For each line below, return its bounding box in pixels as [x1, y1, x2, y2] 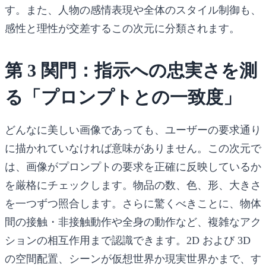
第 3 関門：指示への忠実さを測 [5, 60, 257, 80]
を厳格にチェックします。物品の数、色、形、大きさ [5, 179, 261, 191]
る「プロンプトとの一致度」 [5, 87, 241, 107]
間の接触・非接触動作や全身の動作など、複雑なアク [5, 216, 261, 228]
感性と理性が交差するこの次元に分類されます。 [5, 22, 240, 34]
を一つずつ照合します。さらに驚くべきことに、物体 [5, 197, 261, 210]
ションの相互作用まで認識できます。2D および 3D [5, 234, 251, 246]
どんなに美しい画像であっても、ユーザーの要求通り [5, 123, 261, 136]
